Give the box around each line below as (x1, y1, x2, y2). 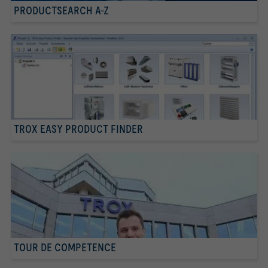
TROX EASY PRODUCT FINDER (14, 122, 143, 135)
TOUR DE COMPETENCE (14, 240, 116, 254)
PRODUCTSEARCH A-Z (14, 4, 109, 17)
